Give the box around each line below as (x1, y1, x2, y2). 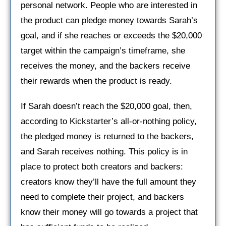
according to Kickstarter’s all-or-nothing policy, (21, 116, 197, 126)
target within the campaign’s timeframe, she (21, 45, 185, 55)
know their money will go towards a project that (21, 207, 198, 217)
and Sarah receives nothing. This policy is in (21, 146, 188, 156)
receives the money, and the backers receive (21, 61, 190, 71)
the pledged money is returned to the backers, (21, 131, 194, 141)
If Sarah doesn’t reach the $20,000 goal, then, (21, 101, 192, 111)
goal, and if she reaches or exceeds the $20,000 (21, 30, 202, 40)
